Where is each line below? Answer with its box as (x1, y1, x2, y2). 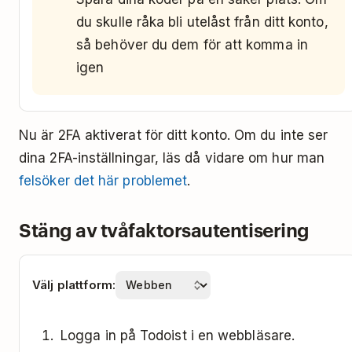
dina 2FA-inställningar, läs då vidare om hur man (19, 149, 325, 166)
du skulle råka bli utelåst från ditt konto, (76, 13, 328, 30)
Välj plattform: (32, 277, 116, 292)
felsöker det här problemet (19, 172, 188, 189)
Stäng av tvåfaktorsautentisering (19, 217, 310, 243)
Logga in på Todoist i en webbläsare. (60, 327, 295, 343)
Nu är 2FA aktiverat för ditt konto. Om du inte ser (19, 126, 328, 143)
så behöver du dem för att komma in (76, 36, 308, 53)
